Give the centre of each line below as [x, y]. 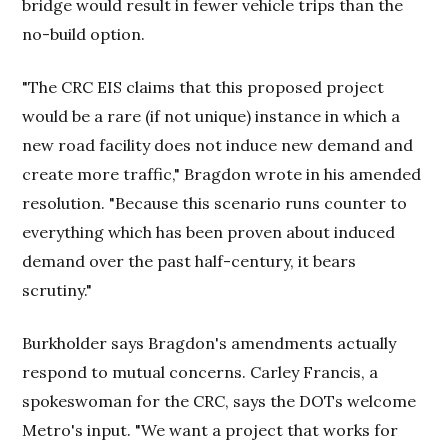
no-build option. [84, 34]
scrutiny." [57, 290]
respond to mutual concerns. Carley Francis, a [200, 372]
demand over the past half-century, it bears [189, 261]
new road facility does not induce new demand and [218, 145]
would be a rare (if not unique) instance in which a [211, 116]
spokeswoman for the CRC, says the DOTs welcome [219, 401]
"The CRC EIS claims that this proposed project [203, 87]
